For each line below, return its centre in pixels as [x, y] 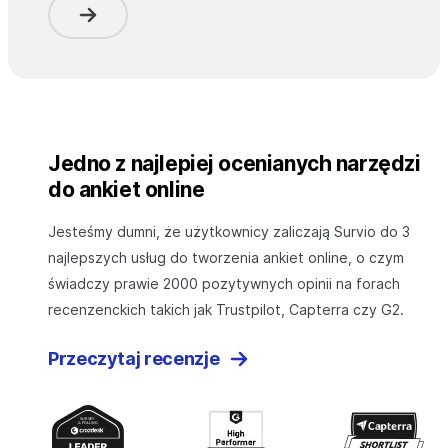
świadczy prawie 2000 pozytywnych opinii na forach [224, 284]
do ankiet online [126, 190]
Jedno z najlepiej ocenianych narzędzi [234, 164]
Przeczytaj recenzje [134, 359]
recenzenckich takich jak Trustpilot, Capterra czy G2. [226, 310]
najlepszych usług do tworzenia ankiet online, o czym [226, 258]
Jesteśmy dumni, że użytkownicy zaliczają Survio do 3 [229, 232]
